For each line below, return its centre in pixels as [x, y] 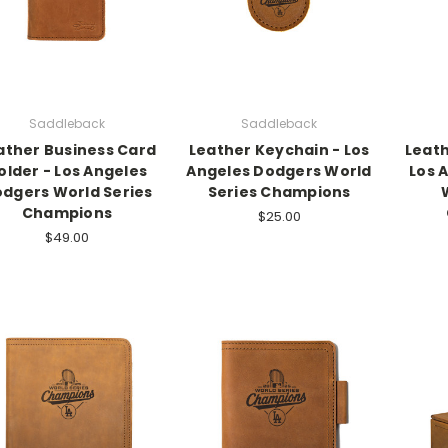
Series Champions [279, 192]
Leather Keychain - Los [279, 150]
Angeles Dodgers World [279, 171]
